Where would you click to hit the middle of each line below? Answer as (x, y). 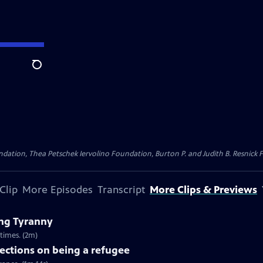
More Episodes (58, 190)
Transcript (121, 190)
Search (46, 71)
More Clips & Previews (203, 190)
